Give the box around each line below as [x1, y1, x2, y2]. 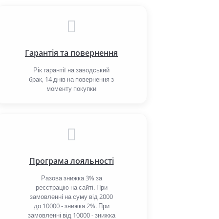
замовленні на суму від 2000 [30, 192, 113, 201]
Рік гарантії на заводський [33, 66, 109, 74]
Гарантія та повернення [25, 47, 118, 58]
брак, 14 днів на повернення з [29, 75, 114, 84]
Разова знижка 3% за [41, 174, 102, 182]
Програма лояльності [29, 155, 114, 166]
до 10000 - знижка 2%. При [33, 201, 109, 210]
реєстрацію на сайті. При [35, 183, 108, 192]
